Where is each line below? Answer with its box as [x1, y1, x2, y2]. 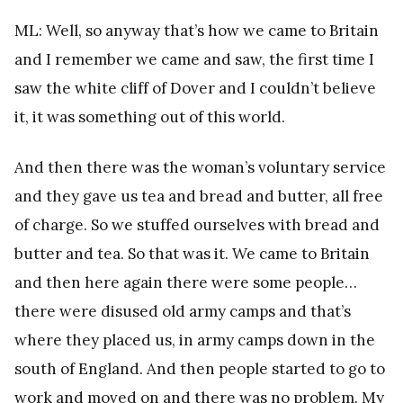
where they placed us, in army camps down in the [14, 329, 375, 350]
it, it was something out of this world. [14, 106, 285, 127]
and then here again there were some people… [14, 272, 357, 292]
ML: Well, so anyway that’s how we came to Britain [14, 20, 379, 40]
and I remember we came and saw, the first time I [14, 49, 374, 69]
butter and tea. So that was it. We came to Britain [14, 243, 370, 264]
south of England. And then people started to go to [14, 358, 385, 379]
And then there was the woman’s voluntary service [14, 157, 386, 177]
